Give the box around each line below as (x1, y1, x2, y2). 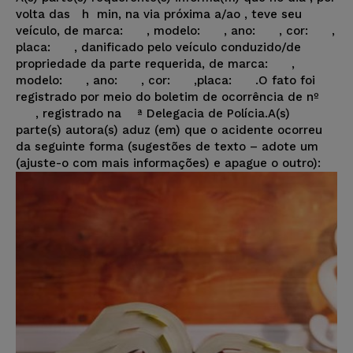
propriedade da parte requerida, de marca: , (16, 57, 295, 72)
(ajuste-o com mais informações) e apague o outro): (16, 156, 321, 171)
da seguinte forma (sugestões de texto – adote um (16, 139, 318, 154)
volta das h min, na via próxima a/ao (16, 7, 244, 22)
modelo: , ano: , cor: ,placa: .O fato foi (16, 73, 315, 88)
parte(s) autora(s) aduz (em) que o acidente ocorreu (16, 123, 322, 138)
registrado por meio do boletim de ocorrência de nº (16, 90, 319, 105)
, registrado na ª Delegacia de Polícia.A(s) (16, 106, 290, 121)
